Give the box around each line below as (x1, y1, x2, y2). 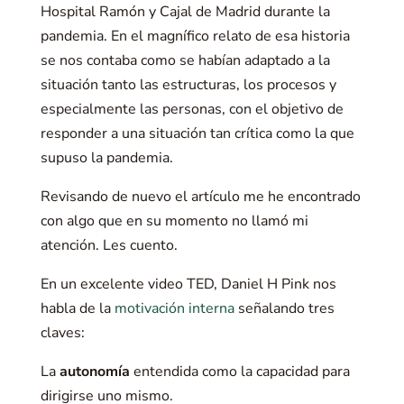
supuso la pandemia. (40, 148, 173, 168)
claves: (40, 323, 85, 343)
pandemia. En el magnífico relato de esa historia (40, 26, 350, 46)
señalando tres (234, 298, 335, 318)
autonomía (59, 362, 130, 381)
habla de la (40, 298, 115, 318)
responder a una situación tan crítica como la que (40, 124, 354, 143)
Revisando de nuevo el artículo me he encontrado (40, 187, 361, 207)
